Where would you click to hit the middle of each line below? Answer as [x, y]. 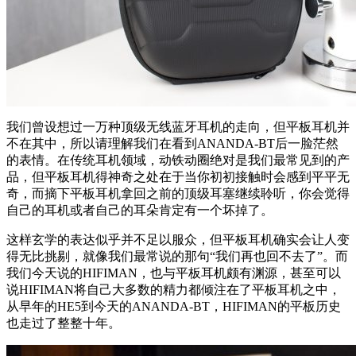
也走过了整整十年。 [64, 323]
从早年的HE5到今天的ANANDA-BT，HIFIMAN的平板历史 [174, 307]
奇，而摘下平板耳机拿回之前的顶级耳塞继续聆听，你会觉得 [178, 194]
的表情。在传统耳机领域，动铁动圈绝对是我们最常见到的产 [178, 161]
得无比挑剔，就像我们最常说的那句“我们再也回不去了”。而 [177, 257]
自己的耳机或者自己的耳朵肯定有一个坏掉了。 [140, 211]
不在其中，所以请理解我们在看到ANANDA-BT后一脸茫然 [172, 144]
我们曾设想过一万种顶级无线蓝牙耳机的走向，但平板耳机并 [178, 127]
